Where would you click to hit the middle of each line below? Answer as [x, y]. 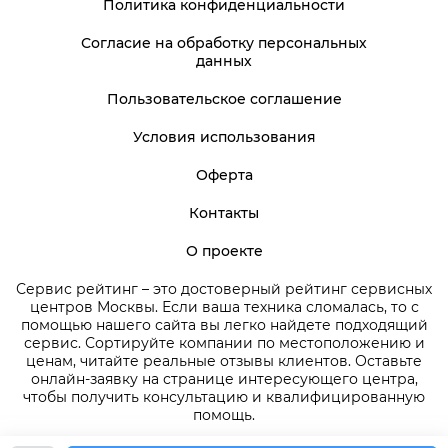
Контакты [224, 213]
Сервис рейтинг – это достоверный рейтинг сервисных [224, 289]
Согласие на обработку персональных [224, 43]
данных [224, 61]
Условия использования [224, 137]
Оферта [224, 175]
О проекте [224, 251]
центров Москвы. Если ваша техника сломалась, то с [224, 307]
